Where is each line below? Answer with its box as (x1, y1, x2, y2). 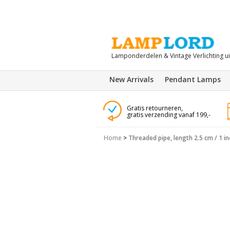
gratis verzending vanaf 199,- (126, 110, 210, 119)
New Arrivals (109, 74, 154, 84)
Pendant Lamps (165, 74, 221, 84)
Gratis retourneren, (126, 104, 183, 112)
